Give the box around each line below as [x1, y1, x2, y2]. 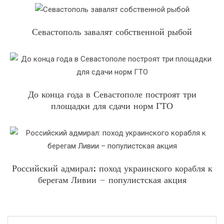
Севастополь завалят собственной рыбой [32, 26, 192, 37]
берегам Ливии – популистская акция [37, 174, 186, 185]
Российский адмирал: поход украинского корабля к [11, 162, 212, 174]
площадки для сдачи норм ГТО [51, 100, 173, 111]
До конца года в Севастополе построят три [27, 88, 196, 100]
